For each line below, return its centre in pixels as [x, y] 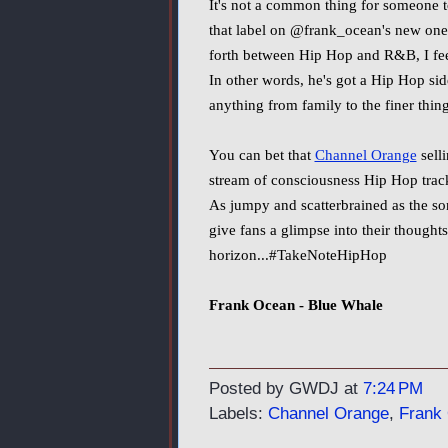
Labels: [238, 413]
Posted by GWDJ [276, 388]
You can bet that [261, 155]
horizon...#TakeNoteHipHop [297, 255]
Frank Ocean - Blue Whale [295, 305]
